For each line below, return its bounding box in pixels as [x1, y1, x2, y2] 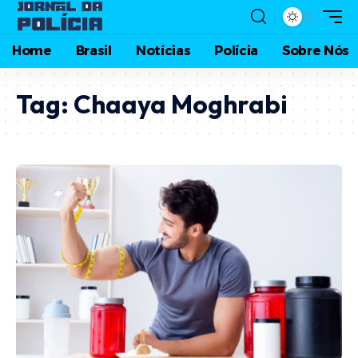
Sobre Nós [282, 43, 350, 58]
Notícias [135, 43, 191, 58]
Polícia [214, 43, 259, 58]
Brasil [75, 43, 112, 58]
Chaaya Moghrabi [74, 88, 288, 120]
